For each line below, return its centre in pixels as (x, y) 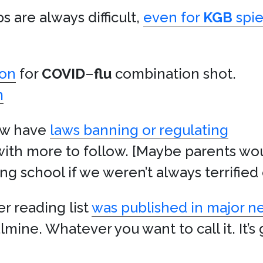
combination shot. (174, 74)
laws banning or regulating (139, 130)
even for (173, 17)
